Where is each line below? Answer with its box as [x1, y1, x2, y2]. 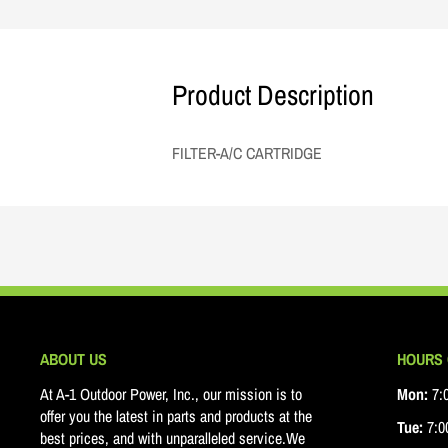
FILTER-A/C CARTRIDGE [172, 142, 322, 164]
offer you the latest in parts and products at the [40, 405, 312, 427]
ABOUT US [40, 348, 107, 370]
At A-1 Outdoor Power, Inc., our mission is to [40, 383, 302, 405]
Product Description [172, 76, 374, 114]
